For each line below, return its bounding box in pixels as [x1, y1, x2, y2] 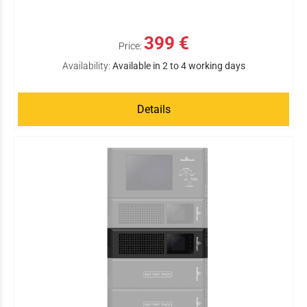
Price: [118, 40, 142, 51]
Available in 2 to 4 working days [112, 60, 245, 71]
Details [136, 103, 171, 116]
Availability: [62, 60, 110, 71]
